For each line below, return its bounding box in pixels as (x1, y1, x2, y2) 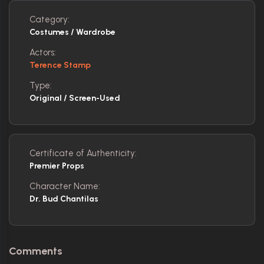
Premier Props (29, 160, 84, 171)
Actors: (29, 47, 56, 58)
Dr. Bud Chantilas (29, 193, 98, 204)
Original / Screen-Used (29, 93, 120, 103)
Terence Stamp (29, 60, 91, 70)
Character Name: (29, 180, 100, 192)
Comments (9, 244, 62, 258)
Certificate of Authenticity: (29, 147, 137, 159)
